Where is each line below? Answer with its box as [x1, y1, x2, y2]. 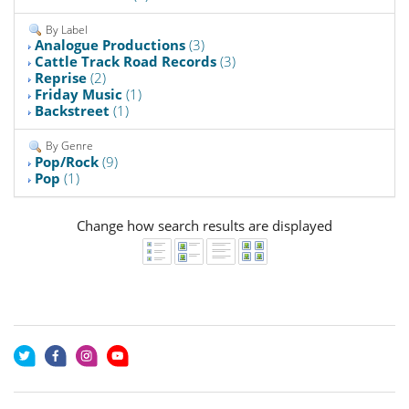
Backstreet [35, 101, 110, 121]
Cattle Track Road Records [35, 52, 216, 71]
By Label [43, 21, 88, 37]
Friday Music [35, 85, 122, 104]
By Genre [43, 138, 93, 154]
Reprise [35, 68, 87, 88]
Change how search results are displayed [77, 216, 332, 236]
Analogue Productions [35, 36, 185, 55]
